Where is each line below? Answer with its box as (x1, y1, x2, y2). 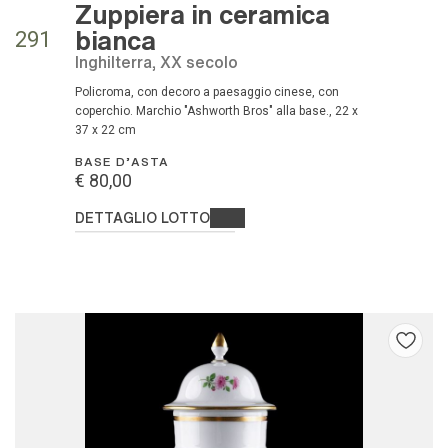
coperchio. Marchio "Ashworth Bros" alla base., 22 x (75, 103, 358, 118)
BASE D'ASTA (75, 152, 169, 169)
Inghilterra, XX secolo (79, 50, 238, 72)
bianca (75, 21, 155, 57)
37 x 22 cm (75, 122, 136, 137)
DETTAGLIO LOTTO (75, 206, 210, 227)
